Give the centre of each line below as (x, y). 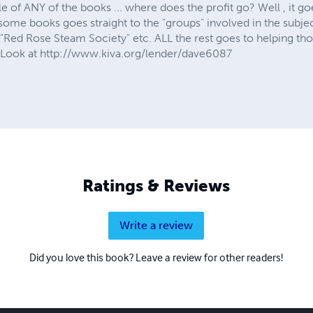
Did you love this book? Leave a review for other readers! (156, 257)
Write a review (156, 225)
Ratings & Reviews (156, 185)
